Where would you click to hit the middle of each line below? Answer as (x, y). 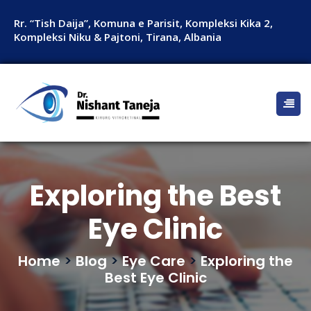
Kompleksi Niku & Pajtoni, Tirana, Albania (118, 37)
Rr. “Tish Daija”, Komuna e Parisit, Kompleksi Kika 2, (143, 23)
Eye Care (154, 261)
